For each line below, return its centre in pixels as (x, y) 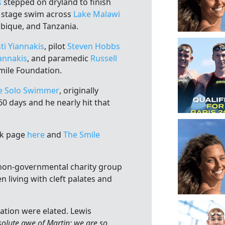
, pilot (56, 46)
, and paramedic (59, 59)
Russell (104, 59)
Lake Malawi (97, 14)
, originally (79, 91)
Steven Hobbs (94, 46)
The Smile (82, 135)
